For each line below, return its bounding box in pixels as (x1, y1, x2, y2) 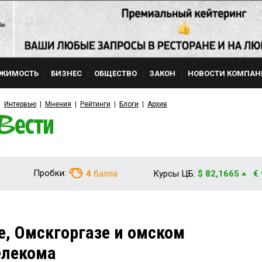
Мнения (45, 100, 71, 108)
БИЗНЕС (51, 69, 82, 78)
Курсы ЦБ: (153, 168, 195, 179)
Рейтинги (80, 100, 111, 108)
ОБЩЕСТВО (94, 69, 137, 78)
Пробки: (33, 168, 66, 178)
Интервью (4, 100, 36, 108)
